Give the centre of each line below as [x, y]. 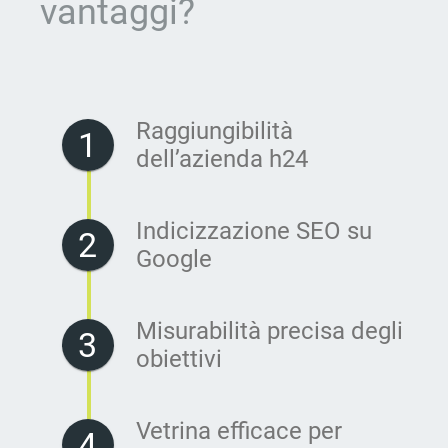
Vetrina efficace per [239, 430]
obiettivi [179, 358]
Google [174, 258]
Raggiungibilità [214, 130]
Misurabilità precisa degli [269, 330]
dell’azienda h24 [222, 158]
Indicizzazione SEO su [254, 230]
